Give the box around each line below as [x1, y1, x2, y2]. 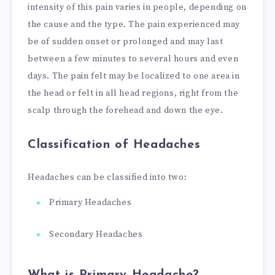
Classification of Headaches [28, 138, 201, 151]
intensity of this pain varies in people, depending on [28, 2, 247, 14]
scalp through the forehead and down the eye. [28, 105, 223, 117]
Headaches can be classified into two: [28, 172, 187, 184]
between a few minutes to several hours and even [28, 53, 239, 65]
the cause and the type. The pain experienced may [28, 19, 240, 31]
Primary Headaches [49, 196, 132, 208]
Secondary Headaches [49, 228, 143, 240]
